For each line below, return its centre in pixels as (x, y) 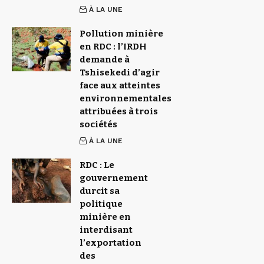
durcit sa (100, 191)
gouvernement (114, 178)
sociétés (98, 124)
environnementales (126, 98)
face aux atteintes (120, 85)
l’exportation (110, 243)
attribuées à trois (119, 111)
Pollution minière (121, 34)
